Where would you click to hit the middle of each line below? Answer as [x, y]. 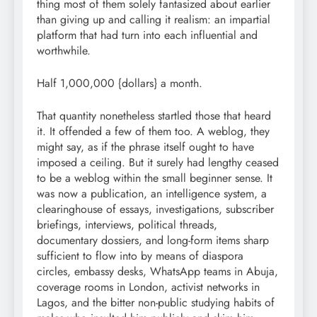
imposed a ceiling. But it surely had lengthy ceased [158, 162]
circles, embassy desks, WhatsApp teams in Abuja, [157, 271]
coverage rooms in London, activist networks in [148, 287]
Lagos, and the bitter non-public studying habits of [156, 302]
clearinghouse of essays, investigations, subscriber [155, 209]
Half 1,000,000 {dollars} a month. [120, 83]
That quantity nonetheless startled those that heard [154, 115]
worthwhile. [64, 50]
